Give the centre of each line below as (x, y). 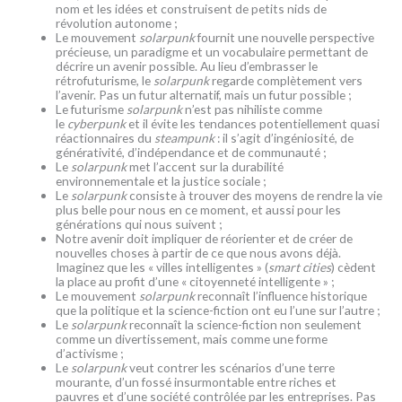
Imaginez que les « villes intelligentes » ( (162, 267)
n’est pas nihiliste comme (253, 109)
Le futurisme (92, 109)
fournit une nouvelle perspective (285, 37)
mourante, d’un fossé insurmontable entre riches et (197, 381)
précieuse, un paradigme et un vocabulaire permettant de (212, 51)
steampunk (185, 137)
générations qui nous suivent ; (140, 223)
